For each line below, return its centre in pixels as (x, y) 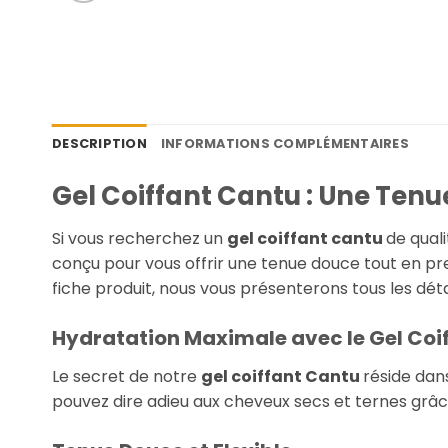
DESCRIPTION (99, 144)
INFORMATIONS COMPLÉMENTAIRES (284, 144)
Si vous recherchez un (139, 239)
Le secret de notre (126, 377)
